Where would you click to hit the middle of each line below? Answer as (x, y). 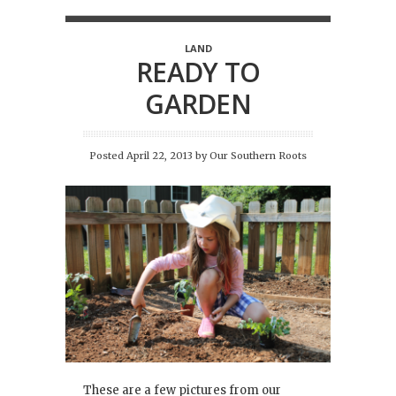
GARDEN (198, 104)
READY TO (198, 72)
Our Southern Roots (258, 156)
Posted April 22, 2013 (142, 156)
